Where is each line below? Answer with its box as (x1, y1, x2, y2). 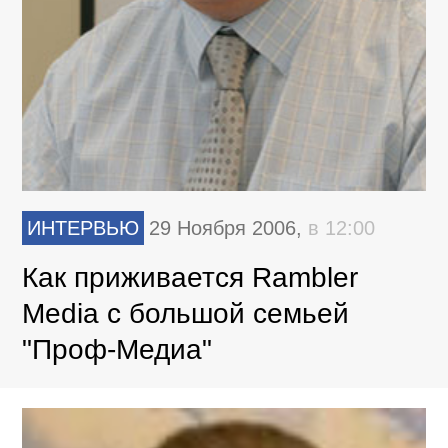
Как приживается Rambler (22, 262, 359, 294)
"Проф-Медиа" (22, 334, 213, 366)
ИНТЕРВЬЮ (27, 217, 140, 240)
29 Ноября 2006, (149, 217, 309, 240)
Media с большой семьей (22, 298, 350, 330)
